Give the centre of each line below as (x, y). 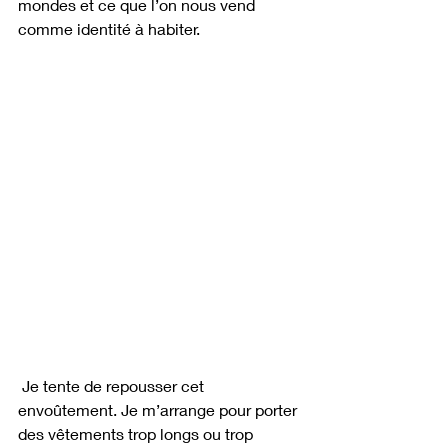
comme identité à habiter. (109, 29)
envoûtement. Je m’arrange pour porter (159, 409)
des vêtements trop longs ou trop (137, 433)
